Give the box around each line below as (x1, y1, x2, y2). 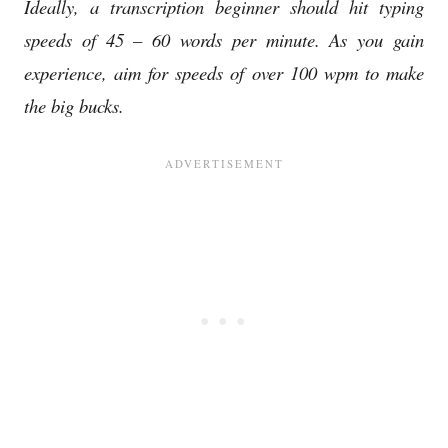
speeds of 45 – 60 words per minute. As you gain (24, 26, 424, 52)
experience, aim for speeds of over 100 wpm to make (24, 59, 424, 85)
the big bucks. (24, 92, 124, 118)
